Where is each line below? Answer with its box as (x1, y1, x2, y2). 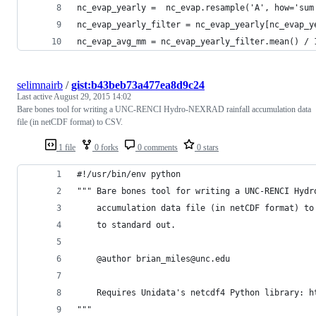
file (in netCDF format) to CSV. (17, 116, 123, 127)
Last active (17, 91, 54, 102)
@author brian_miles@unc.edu (77, 253, 230, 264)
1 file (56, 142, 75, 152)
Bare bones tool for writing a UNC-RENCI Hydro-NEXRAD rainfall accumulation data (17, 104, 311, 114)
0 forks (92, 142, 119, 152)
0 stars (195, 142, 219, 152)
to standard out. (77, 219, 176, 230)
